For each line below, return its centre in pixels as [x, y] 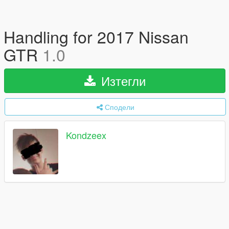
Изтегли [121, 81]
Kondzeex [86, 135]
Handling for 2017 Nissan [96, 36]
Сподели [119, 107]
